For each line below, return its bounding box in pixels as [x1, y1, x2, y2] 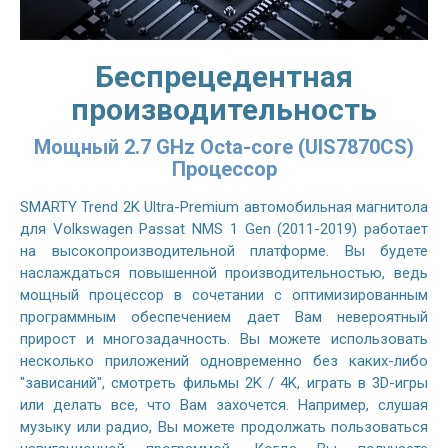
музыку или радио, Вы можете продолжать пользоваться [20, 417, 428, 436]
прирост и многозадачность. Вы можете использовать [20, 329, 428, 348]
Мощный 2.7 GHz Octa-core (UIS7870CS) [34, 134, 414, 159]
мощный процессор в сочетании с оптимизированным [20, 285, 428, 304]
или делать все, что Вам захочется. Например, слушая [20, 395, 428, 414]
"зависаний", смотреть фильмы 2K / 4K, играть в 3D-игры [20, 373, 428, 392]
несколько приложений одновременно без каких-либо [20, 351, 428, 370]
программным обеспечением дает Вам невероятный [20, 307, 428, 326]
